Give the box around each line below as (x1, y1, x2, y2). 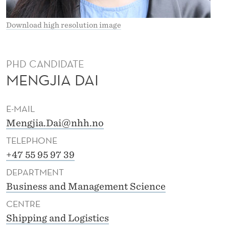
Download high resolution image (6, 20, 121, 29)
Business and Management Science (6, 181, 166, 192)
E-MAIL (6, 103, 35, 115)
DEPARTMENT (6, 166, 64, 178)
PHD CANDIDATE (6, 58, 84, 71)
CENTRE (6, 198, 40, 210)
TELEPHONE (6, 134, 57, 147)
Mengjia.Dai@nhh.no (6, 118, 104, 129)
